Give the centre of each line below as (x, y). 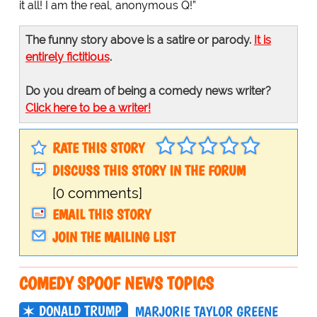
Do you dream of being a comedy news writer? (148, 91)
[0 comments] (97, 194)
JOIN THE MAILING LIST (114, 237)
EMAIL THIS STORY (101, 215)
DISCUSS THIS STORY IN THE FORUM (149, 171)
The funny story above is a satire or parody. (139, 40)
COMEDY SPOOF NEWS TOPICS (116, 283)
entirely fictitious (67, 57)
